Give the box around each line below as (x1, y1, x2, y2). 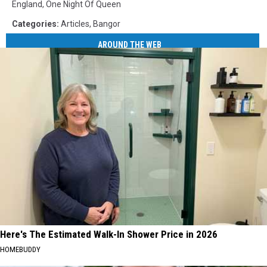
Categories (12, 19, 57, 29)
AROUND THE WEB (98, 39, 162, 49)
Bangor (93, 19, 120, 29)
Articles (61, 19, 89, 29)
